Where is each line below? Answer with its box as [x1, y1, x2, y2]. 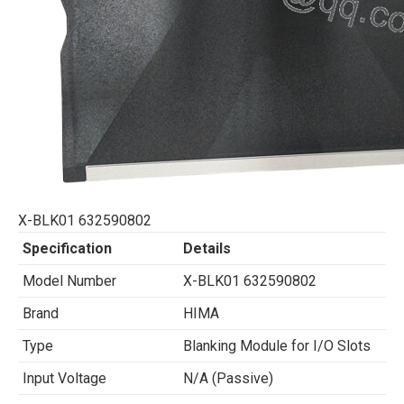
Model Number [23, 272, 116, 289]
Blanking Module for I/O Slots [183, 337, 371, 354]
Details [183, 240, 231, 257]
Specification [23, 240, 112, 257]
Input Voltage [23, 370, 106, 387]
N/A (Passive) [183, 370, 273, 387]
